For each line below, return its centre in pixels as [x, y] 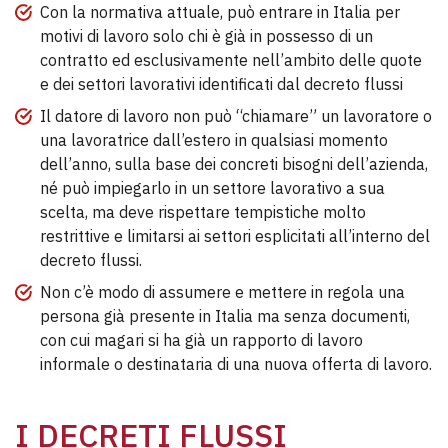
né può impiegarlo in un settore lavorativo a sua [212, 188]
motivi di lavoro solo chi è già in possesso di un [206, 36]
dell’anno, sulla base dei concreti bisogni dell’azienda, [234, 164]
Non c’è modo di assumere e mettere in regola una [222, 292]
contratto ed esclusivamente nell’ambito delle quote [231, 60]
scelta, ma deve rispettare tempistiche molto [203, 212]
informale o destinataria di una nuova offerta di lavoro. [236, 364]
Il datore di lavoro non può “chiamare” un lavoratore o [236, 116]
